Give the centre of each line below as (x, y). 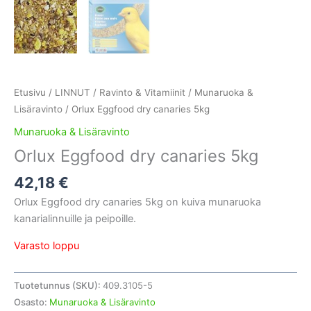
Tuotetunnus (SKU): (58, 286)
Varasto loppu (47, 245)
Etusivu (30, 93)
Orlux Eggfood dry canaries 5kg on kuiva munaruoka (137, 202)
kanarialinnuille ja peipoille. (75, 219)
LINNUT (73, 93)
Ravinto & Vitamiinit (142, 93)
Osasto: (32, 302)
